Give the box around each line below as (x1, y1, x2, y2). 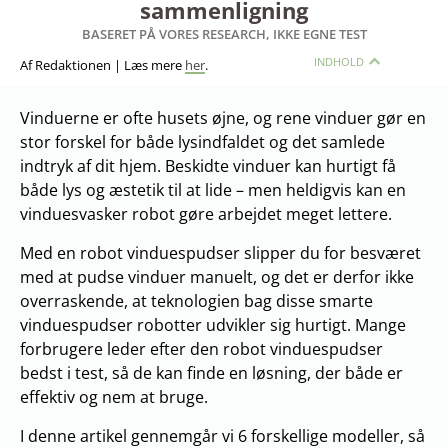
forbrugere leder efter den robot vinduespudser (20, 338, 383, 360)
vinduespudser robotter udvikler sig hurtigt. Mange (20, 314, 406, 336)
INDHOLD (313, 54, 364, 69)
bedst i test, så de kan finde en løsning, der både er (20, 362, 403, 384)
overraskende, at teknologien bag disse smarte (20, 290, 373, 312)
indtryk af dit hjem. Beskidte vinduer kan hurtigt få (20, 155, 396, 177)
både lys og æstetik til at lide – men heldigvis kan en (20, 179, 406, 201)
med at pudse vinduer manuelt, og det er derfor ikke (20, 266, 414, 288)
